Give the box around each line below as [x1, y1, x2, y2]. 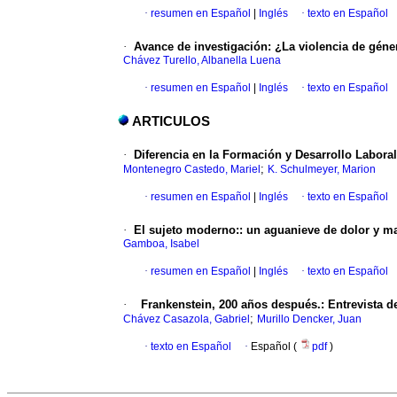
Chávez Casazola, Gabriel [123, 313, 250, 326]
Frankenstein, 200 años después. [141, 298, 321, 312]
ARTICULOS [132, 114, 210, 129]
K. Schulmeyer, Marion [268, 163, 376, 176]
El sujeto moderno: [134, 223, 239, 237]
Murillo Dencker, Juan [257, 313, 362, 326]
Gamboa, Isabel [123, 237, 199, 251]
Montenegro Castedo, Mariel [123, 163, 261, 176]
